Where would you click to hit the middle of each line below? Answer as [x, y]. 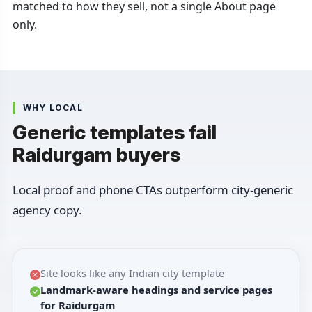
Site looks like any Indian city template [132, 273]
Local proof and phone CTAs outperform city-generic [153, 190]
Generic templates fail [114, 133]
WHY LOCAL [53, 108]
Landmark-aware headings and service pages [156, 290]
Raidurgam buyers [96, 155]
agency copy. [47, 210]
